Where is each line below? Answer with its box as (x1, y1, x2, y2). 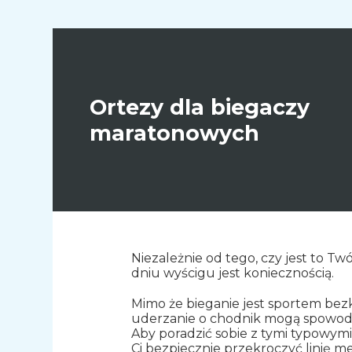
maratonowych (90, 119, 260, 146)
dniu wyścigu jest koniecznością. (131, 265, 335, 280)
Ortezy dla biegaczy (90, 93, 310, 120)
